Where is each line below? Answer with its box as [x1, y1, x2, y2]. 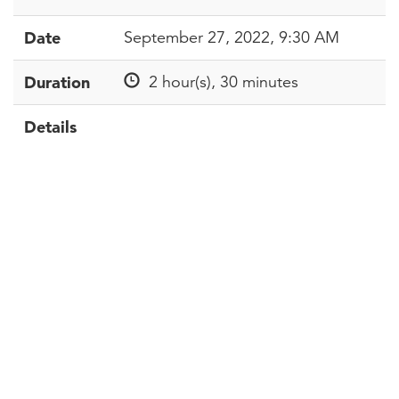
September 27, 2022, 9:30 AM [124, 28, 339, 47]
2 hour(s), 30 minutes [140, 72, 298, 92]
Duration [24, 72, 90, 93]
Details [24, 117, 77, 137]
